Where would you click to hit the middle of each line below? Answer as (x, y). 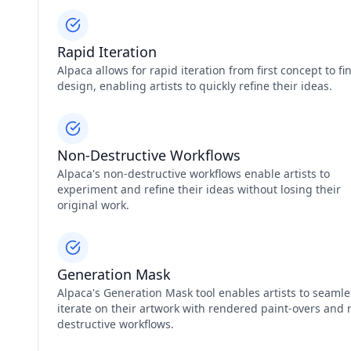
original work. (93, 205)
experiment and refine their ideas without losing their (199, 189)
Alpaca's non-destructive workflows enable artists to (194, 174)
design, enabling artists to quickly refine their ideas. (195, 86)
